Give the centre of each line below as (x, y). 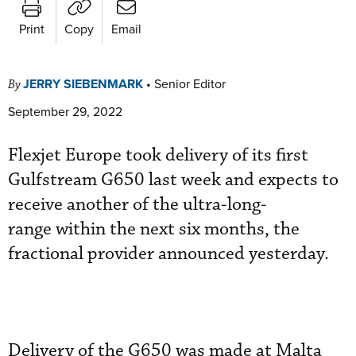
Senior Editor (190, 83)
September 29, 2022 (65, 111)
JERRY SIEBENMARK (83, 83)
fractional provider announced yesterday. (168, 253)
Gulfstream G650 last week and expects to (173, 180)
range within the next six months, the (154, 229)
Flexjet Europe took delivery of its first (158, 155)
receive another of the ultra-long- (137, 204)
